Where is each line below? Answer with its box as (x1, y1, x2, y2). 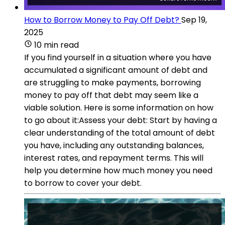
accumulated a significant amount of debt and (24, 64, 207, 76)
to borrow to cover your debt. (24, 177, 142, 189)
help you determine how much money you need (24, 164, 212, 176)
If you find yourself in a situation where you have (24, 51, 211, 63)
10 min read (34, 39, 79, 51)
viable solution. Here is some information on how (24, 101, 213, 114)
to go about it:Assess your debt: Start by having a (24, 114, 217, 126)
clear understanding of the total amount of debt (24, 127, 215, 139)
